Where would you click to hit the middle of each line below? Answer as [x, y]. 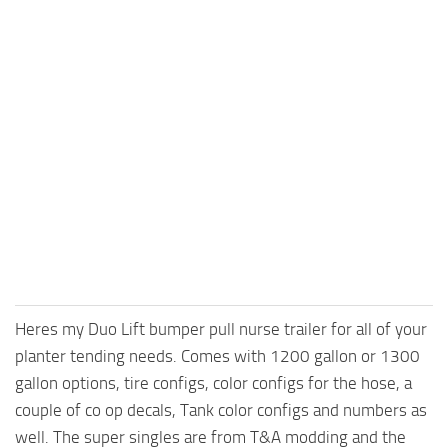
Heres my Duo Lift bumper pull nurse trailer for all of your [221, 329]
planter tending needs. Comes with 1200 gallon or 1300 [217, 356]
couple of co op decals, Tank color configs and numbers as [221, 410]
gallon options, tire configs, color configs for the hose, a [213, 383]
